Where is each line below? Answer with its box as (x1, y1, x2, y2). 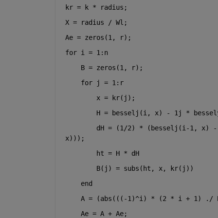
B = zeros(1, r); (65, 63, 143, 72)
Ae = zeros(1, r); (65, 33, 131, 41)
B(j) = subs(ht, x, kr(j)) (65, 164, 194, 172)
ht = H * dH (65, 149, 139, 157)
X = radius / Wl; (65, 18, 127, 26)
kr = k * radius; (65, 3, 127, 11)
